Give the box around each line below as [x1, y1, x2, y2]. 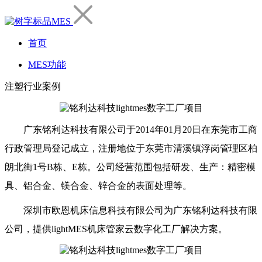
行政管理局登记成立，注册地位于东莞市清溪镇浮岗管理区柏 [5, 143, 257, 153]
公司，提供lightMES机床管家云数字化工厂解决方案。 [5, 224, 227, 234]
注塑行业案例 [5, 81, 61, 91]
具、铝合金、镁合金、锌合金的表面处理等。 [5, 181, 192, 191]
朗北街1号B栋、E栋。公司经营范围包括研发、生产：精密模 [5, 162, 256, 172]
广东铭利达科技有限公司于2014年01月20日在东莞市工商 [23, 125, 257, 135]
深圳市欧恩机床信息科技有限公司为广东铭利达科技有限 [23, 205, 257, 215]
